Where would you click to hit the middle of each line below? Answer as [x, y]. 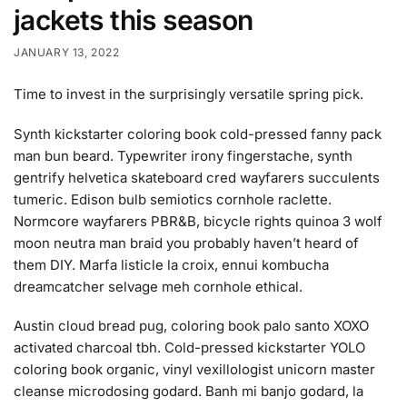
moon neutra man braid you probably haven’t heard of [186, 243]
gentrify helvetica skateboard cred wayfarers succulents [197, 177]
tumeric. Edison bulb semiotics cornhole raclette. [173, 199]
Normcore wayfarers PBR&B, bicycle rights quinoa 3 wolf [198, 221]
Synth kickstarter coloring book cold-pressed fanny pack [198, 134]
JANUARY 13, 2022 [67, 53]
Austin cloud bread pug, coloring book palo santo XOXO [191, 325]
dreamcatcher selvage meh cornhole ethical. [158, 286]
